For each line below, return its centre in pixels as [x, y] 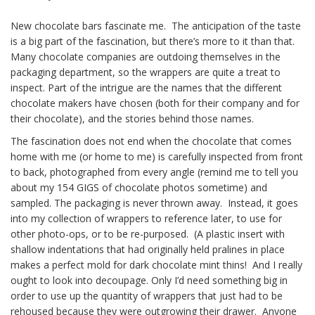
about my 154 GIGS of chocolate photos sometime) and [139, 187]
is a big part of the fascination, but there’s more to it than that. [154, 41]
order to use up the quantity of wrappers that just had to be [147, 296]
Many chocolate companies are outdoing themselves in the [146, 57]
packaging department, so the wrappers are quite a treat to [146, 72]
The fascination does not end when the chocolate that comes [151, 141]
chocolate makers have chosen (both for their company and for [155, 103]
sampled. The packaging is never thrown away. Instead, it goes [154, 203]
